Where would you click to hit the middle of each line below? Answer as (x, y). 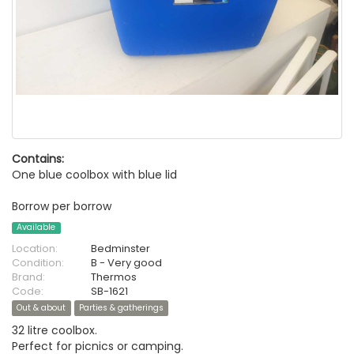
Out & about (41, 308)
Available (36, 228)
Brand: (28, 277)
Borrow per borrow (62, 206)
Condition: (38, 263)
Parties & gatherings (121, 308)
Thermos (114, 277)
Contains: (38, 159)
